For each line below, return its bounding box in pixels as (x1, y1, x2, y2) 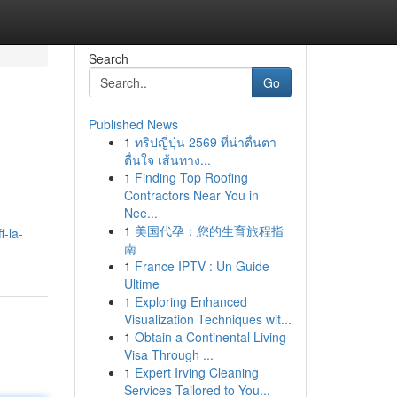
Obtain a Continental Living (134, 328, 286, 346)
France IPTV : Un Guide (134, 257, 269, 275)
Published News (88, 115, 178, 133)
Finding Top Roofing (134, 168, 248, 186)
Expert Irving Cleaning (134, 363, 259, 381)
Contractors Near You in (123, 186, 259, 204)
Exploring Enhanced (134, 292, 247, 310)
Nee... (123, 204, 158, 222)
